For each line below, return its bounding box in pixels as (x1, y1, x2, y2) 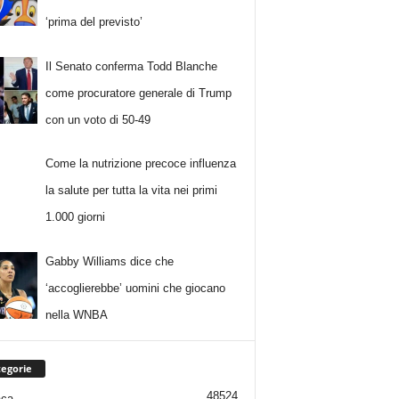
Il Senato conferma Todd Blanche (45, 59, 218, 73)
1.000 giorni (45, 210, 106, 224)
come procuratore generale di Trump (45, 85, 232, 100)
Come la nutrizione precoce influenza (45, 157, 237, 171)
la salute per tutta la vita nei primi (45, 183, 218, 198)
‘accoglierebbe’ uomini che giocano (45, 281, 226, 295)
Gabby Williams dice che (45, 254, 175, 268)
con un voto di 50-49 (45, 112, 151, 126)
